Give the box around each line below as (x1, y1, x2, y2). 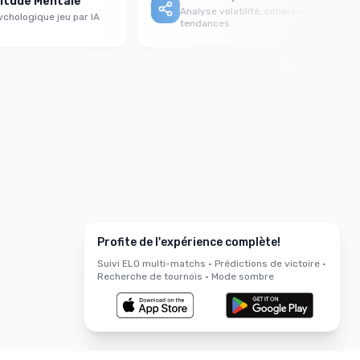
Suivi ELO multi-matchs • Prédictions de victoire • (97, 258, 326, 269)
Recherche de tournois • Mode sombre (97, 271, 274, 282)
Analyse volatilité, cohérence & (163, 5, 307, 17)
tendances (163, 17, 214, 29)
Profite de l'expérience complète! (97, 235, 280, 249)
